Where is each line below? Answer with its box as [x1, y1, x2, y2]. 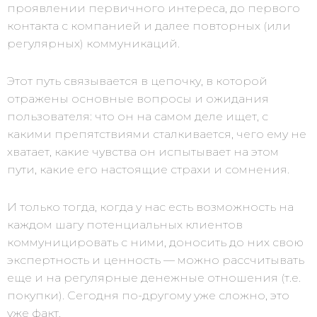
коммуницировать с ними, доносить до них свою [7, 236, 304, 249]
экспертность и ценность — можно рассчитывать [7, 253, 304, 267]
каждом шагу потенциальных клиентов [7, 218, 243, 231]
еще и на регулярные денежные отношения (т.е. [7, 271, 301, 284]
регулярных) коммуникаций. [7, 37, 180, 50]
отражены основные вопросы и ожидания [7, 92, 269, 105]
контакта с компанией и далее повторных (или [7, 19, 291, 33]
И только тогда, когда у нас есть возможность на [7, 200, 294, 214]
